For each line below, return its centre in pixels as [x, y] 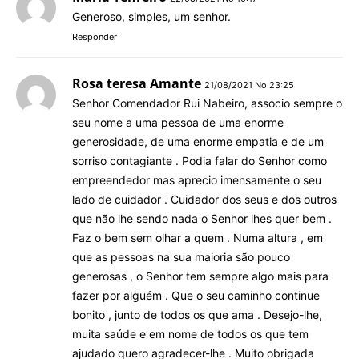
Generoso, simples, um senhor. [151, 16]
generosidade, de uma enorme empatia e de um [198, 141]
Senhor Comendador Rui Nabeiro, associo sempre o [207, 103]
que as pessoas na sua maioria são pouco [181, 256]
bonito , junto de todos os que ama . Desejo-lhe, [197, 314]
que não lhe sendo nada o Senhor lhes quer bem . [202, 218]
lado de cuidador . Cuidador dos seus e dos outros [204, 199]
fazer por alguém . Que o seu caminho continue [196, 295]
